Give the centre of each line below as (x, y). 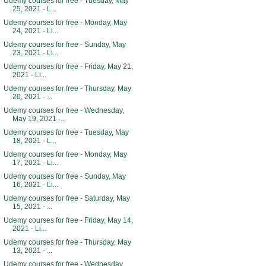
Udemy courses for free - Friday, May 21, (68, 66)
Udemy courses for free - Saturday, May (66, 198)
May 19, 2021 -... (39, 119)
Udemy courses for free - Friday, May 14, (68, 220)
